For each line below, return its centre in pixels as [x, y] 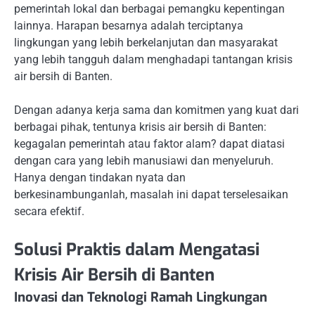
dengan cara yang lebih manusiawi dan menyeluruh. [144, 161]
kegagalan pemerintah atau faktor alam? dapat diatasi [149, 144]
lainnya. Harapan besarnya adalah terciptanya [129, 26]
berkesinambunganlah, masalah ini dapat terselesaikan [151, 195]
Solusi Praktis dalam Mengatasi [137, 250]
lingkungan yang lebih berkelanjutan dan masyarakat [146, 43]
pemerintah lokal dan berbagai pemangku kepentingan [149, 9]
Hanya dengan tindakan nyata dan [100, 178]
